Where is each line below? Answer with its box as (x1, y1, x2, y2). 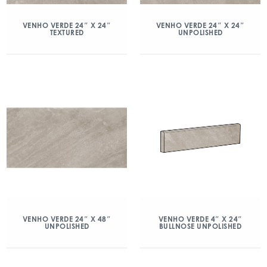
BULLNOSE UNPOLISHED (159, 221, 242, 231)
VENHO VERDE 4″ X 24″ (158, 214, 243, 223)
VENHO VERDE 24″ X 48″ (22, 214, 111, 223)
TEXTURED (49, 27, 84, 37)
